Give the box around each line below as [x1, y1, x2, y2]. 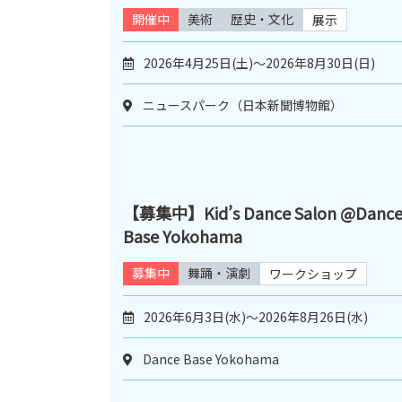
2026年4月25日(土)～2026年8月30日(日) [144, 53, 375, 72]
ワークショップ [269, 264, 357, 283]
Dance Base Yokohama [143, 349, 279, 368]
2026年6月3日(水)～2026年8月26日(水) [144, 307, 368, 326]
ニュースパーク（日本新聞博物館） [143, 95, 343, 114]
